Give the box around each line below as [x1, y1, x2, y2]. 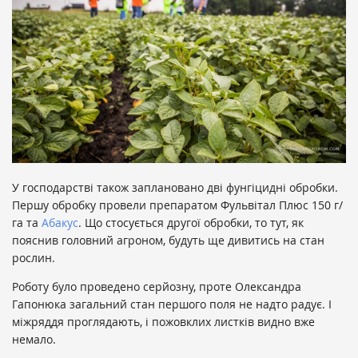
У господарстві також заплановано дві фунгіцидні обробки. [12, 180, 338, 196]
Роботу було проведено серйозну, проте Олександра [12, 279, 301, 295]
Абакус [42, 215, 78, 231]
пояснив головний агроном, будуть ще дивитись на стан [12, 233, 324, 249]
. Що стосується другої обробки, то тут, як [78, 215, 304, 231]
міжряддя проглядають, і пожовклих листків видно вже [12, 314, 315, 330]
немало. [12, 332, 56, 348]
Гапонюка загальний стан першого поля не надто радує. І [12, 296, 332, 312]
